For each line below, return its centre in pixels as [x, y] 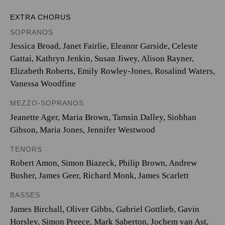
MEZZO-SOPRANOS [47, 103]
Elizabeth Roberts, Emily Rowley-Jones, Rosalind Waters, [113, 71]
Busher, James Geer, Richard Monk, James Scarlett [99, 176]
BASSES [25, 195]
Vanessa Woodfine [43, 84]
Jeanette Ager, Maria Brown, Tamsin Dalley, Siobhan [103, 117]
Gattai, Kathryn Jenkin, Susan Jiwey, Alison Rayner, [102, 59]
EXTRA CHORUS [40, 17]
